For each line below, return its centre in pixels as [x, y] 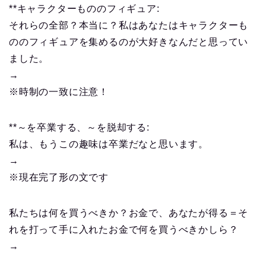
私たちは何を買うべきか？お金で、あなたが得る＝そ [129, 213]
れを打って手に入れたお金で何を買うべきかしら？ [124, 230]
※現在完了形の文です [59, 178]
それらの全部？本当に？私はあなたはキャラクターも [129, 26]
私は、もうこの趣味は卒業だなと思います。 [109, 144]
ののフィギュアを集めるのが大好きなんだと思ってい [129, 42]
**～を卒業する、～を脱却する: [79, 128]
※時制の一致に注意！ [59, 92]
